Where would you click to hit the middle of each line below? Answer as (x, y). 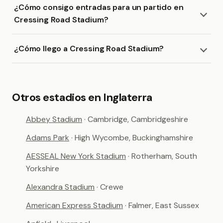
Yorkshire (43, 168)
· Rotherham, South (163, 156)
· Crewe (110, 187)
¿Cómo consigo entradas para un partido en (99, 7)
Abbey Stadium (54, 119)
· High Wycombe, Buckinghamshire (132, 138)
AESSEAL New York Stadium (76, 156)
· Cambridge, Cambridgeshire (136, 119)
